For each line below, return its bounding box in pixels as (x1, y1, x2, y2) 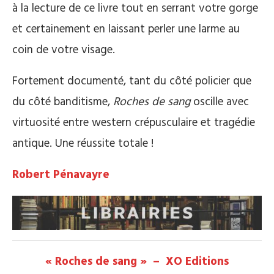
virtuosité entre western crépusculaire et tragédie (12, 114, 255, 133)
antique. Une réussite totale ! (12, 135, 154, 154)
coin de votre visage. (12, 41, 115, 60)
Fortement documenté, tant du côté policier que (12, 72, 251, 91)
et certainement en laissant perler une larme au (12, 20, 240, 39)
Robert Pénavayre (12, 166, 109, 185)
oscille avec (190, 93, 249, 112)
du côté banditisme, (12, 93, 113, 112)
